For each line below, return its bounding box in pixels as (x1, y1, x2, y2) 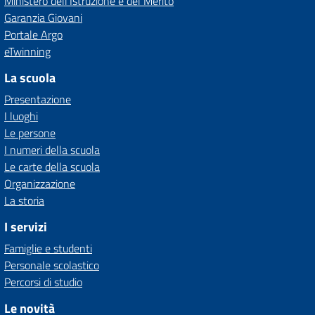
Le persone (4, 124, 56, 141)
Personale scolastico (4, 257, 99, 274)
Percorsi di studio (4, 274, 82, 290)
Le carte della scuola (4, 158, 100, 175)
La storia (4, 192, 44, 209)
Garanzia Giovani (4, 9, 82, 26)
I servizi (4, 217, 47, 236)
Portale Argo (4, 26, 63, 43)
